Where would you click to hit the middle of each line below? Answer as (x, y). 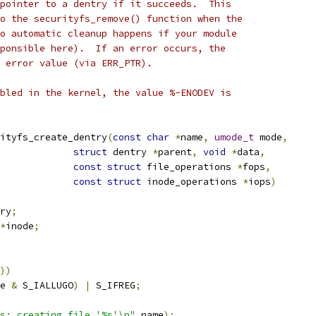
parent (175, 152)
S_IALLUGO (45, 285)
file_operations (189, 167)
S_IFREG (113, 285)
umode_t (234, 137)
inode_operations (192, 182)
